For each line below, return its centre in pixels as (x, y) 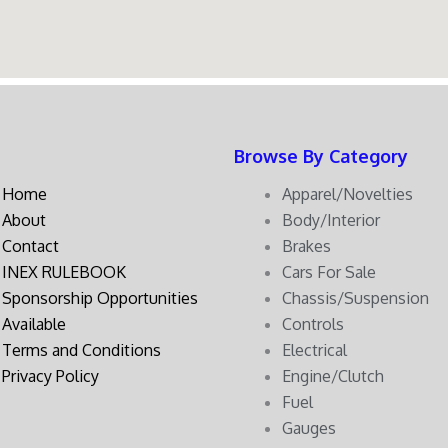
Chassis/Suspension (355, 297)
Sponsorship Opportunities (100, 297)
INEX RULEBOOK (64, 271)
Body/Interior (331, 219)
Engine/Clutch (333, 375)
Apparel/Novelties (347, 193)
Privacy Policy (50, 375)
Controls (313, 323)
